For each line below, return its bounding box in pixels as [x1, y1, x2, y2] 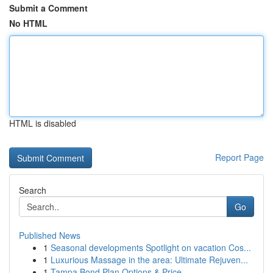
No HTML [9, 17, 48, 29]
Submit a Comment [9, 2, 88, 14]
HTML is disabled [9, 117, 76, 129]
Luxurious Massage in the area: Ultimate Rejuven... [51, 253, 248, 266]
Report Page [215, 151, 264, 163]
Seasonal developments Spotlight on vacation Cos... [51, 241, 251, 253]
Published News [19, 229, 80, 241]
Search [19, 184, 46, 196]
